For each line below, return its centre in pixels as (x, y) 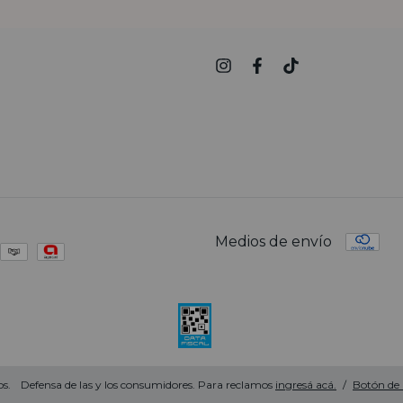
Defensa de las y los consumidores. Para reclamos (147, 384)
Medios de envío (273, 242)
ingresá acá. (306, 384)
